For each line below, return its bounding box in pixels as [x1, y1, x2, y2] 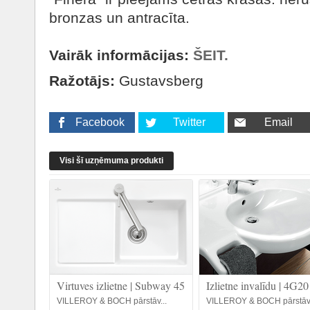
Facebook [75, 116, 125, 128]
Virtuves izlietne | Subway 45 [57, 278, 185, 293]
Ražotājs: [49, 73, 115, 89]
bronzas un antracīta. [49, 10, 190, 26]
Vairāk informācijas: [49, 47, 193, 63]
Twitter [172, 116, 206, 128]
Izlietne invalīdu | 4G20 [206, 278, 309, 293]
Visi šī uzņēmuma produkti [60, 156, 163, 165]
